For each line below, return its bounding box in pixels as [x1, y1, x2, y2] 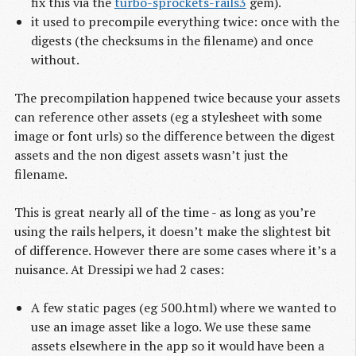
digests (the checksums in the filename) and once [30, 32, 313, 50]
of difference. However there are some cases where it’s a [14, 242, 336, 260]
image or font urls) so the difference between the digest [14, 127, 335, 145]
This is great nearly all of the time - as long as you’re [14, 203, 315, 222]
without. [30, 51, 79, 69]
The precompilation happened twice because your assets [14, 89, 340, 107]
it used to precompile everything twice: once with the [30, 13, 339, 31]
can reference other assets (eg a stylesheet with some [14, 108, 322, 126]
